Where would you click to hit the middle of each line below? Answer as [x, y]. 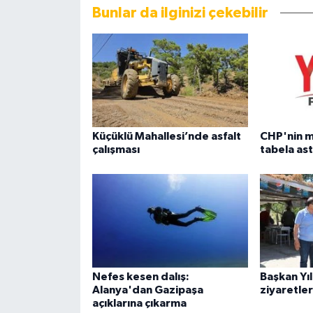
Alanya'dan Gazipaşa [147, 290]
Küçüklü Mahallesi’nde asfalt [166, 136]
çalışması [116, 149]
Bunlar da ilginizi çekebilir [180, 13]
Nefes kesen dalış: [140, 277]
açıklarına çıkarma [139, 304]
